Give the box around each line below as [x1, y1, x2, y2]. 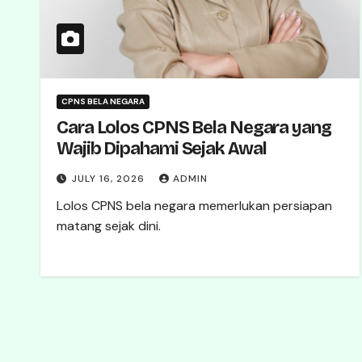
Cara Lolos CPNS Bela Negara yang [57, 117, 331, 138]
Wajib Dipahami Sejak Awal [57, 138, 267, 159]
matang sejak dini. [57, 217, 161, 234]
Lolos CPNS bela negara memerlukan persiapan [57, 197, 332, 214]
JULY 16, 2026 [72, 172, 148, 185]
